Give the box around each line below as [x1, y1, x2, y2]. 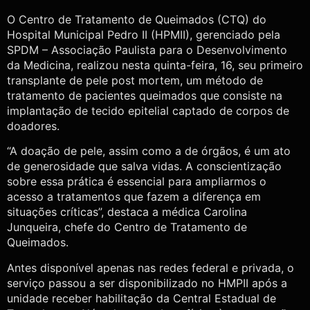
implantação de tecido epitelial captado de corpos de [7, 104, 289, 118]
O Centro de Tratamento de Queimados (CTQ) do [7, 12, 266, 26]
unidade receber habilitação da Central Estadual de [7, 291, 276, 305]
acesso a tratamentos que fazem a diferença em [7, 190, 261, 204]
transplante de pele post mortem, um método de [7, 73, 263, 87]
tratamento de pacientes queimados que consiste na [7, 89, 282, 102]
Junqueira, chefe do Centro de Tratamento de [7, 220, 247, 235]
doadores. [7, 119, 60, 133]
